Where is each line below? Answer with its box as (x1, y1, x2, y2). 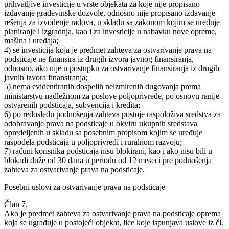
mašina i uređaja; (4, 36, 58, 45)
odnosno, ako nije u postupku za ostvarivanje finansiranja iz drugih (4, 63, 219, 73)
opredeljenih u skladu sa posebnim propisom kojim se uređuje (4, 128, 202, 137)
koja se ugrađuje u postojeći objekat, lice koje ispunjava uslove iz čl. (4, 218, 223, 227)
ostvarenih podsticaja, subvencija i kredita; (4, 100, 140, 109)
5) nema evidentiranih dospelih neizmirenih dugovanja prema (4, 82, 201, 91)
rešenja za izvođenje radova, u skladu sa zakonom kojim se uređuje (4, 17, 220, 27)
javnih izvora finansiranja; (4, 73, 87, 82)
